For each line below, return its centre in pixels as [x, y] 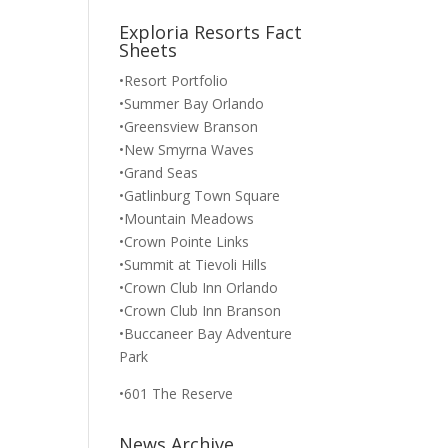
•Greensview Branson [189, 126]
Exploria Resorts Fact [211, 32]
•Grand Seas [159, 172]
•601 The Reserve [176, 393]
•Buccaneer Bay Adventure [206, 333]
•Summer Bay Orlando [192, 103]
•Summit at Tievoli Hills [193, 264]
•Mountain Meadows [187, 218]
